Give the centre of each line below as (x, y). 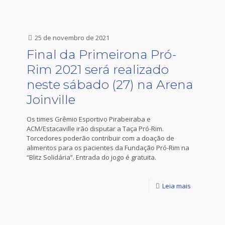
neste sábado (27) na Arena (110, 84)
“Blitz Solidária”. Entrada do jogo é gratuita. (91, 157)
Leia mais (177, 186)
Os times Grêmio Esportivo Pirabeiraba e (89, 119)
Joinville (51, 99)
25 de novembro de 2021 (72, 38)
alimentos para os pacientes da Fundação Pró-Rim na (108, 148)
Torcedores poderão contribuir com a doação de (100, 138)
